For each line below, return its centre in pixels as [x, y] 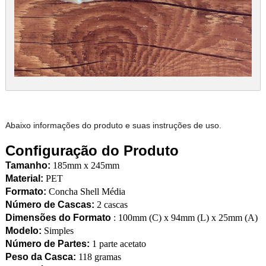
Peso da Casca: [40, 257]
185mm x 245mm [86, 166]
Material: [24, 179]
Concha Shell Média [87, 192]
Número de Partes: [48, 244]
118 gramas [98, 257]
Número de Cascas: [51, 205]
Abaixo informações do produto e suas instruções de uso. [113, 126]
